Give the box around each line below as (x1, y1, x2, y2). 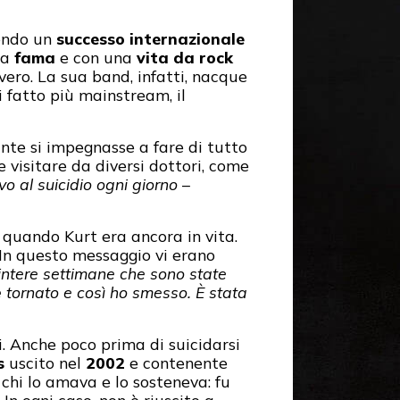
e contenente (125, 353, 228, 373)
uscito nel (4, 353, 86, 373)
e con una (55, 47, 137, 68)
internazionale (129, 29, 245, 49)
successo (56, 29, 125, 49)
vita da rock (137, 47, 233, 68)
